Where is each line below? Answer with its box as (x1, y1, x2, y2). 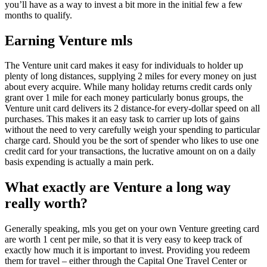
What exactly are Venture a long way (5, 179, 231, 195)
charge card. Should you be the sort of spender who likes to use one (5, 135, 259, 146)
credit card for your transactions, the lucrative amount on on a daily (5, 146, 256, 157)
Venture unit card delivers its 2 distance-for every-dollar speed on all (5, 103, 260, 114)
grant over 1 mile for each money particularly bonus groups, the (5, 92, 243, 103)
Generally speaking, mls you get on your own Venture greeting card (5, 223, 259, 234)
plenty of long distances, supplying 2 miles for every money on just (5, 71, 256, 82)
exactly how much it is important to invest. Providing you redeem (5, 245, 250, 256)
